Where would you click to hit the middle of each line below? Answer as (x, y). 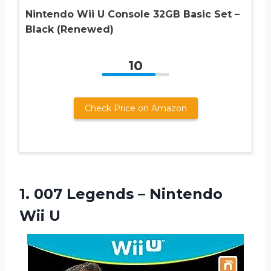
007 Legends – (90, 194)
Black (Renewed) (70, 29)
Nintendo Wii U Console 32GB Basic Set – (132, 14)
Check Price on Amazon (135, 108)
